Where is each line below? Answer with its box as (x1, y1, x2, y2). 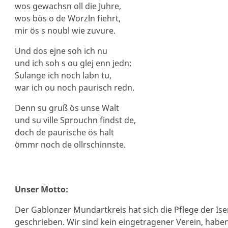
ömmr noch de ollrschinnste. (14, 139, 126, 150)
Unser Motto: (14, 184, 68, 195)
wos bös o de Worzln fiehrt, (14, 13, 121, 24)
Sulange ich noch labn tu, (14, 70, 111, 81)
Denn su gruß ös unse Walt (14, 102, 119, 113)
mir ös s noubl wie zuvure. (14, 25, 116, 36)
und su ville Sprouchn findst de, (14, 115, 136, 126)
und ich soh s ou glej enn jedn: (14, 58, 132, 69)
